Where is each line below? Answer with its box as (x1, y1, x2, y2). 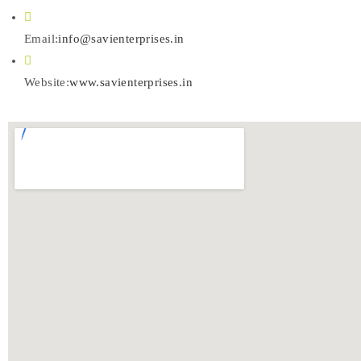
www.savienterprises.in (69, 76, 193, 89)
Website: (24, 76, 70, 89)
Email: (24, 32, 59, 45)
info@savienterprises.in (58, 32, 185, 45)
